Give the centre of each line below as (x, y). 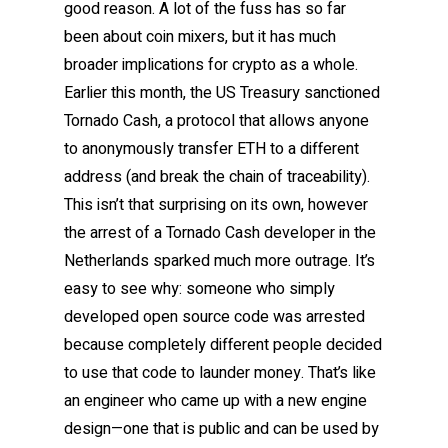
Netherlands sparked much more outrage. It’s (219, 261)
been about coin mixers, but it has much (200, 37)
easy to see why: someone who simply (199, 289)
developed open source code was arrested (214, 317)
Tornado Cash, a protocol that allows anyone (216, 121)
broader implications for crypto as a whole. (211, 65)
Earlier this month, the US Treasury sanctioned (222, 93)
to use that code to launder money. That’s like (220, 373)
